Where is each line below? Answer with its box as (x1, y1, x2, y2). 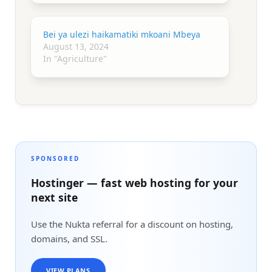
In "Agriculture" (43, 53, 107, 65)
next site (31, 190, 78, 205)
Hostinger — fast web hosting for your (31, 175, 238, 191)
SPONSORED (31, 154, 80, 163)
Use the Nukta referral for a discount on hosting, (31, 218, 233, 231)
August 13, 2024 (43, 41, 109, 53)
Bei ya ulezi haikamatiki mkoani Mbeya (43, 29, 200, 41)
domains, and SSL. (31, 233, 107, 245)
